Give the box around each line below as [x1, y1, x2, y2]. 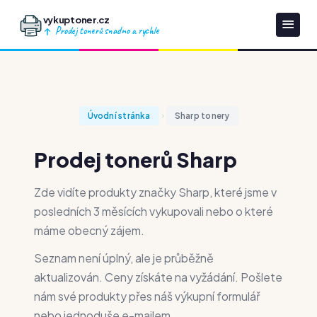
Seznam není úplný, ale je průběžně [34, 250, 214, 265]
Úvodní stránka [87, 110, 151, 121]
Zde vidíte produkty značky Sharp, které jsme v [34, 185, 277, 200]
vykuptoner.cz [42, 13, 110, 25]
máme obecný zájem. [34, 223, 144, 238]
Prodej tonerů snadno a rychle [52, 23, 159, 37]
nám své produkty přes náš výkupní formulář [34, 289, 260, 304]
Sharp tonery [174, 110, 230, 121]
